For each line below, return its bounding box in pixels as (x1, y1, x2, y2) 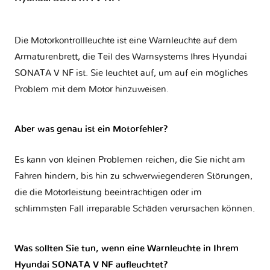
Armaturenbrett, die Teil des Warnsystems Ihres (14, 52, 212, 62)
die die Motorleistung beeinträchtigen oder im (14, 188, 202, 198)
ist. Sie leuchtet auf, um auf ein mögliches (74, 69, 248, 78)
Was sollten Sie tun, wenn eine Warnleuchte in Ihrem (14, 244, 239, 254)
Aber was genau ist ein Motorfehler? (14, 125, 168, 134)
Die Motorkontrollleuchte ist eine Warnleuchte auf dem (14, 36, 237, 46)
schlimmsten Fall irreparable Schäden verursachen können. (14, 204, 255, 214)
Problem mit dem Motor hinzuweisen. (14, 85, 169, 95)
